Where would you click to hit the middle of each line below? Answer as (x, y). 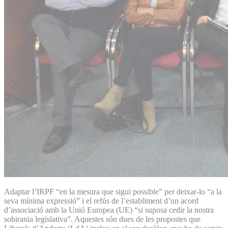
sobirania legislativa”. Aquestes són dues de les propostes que (102, 219)
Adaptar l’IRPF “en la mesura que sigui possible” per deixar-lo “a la (113, 191)
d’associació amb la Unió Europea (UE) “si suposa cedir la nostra (109, 210)
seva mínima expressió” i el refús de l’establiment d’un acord (101, 201)
